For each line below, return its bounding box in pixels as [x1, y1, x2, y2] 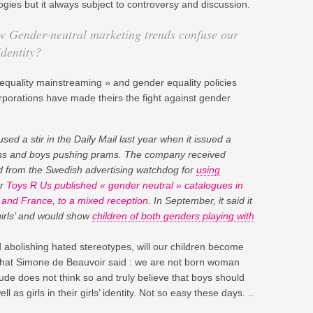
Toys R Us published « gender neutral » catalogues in [6, 179, 243, 191]
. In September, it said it [148, 194, 252, 206]
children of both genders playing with [92, 210, 254, 221]
